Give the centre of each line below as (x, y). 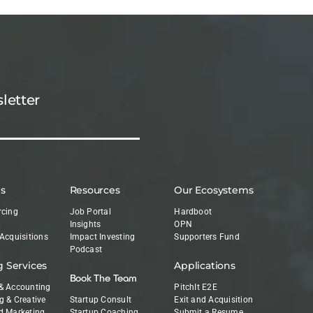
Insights (85, 225)
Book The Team (103, 278)
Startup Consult (101, 300)
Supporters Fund (207, 237)
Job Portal (90, 212)
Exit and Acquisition (214, 300)
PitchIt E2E (196, 287)
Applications (205, 266)
